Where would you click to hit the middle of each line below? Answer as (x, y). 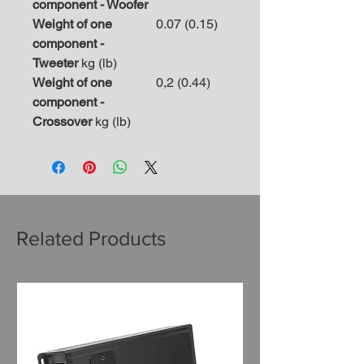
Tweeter (55, 63)
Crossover (62, 122)
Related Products (91, 238)
